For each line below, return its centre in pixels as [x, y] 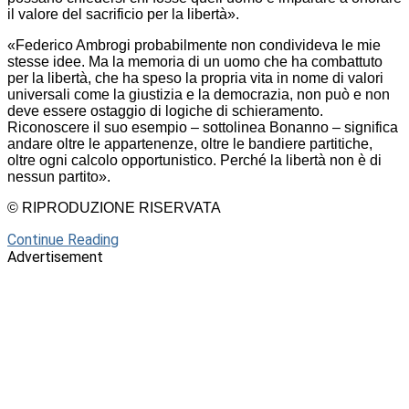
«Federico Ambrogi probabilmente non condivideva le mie [194, 45]
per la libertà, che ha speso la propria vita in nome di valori [195, 78]
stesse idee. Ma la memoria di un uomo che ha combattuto [195, 61]
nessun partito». [59, 176]
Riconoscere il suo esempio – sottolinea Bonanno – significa [203, 127]
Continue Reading [63, 239]
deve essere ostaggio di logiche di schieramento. [165, 110]
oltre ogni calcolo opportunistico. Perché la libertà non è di [194, 160]
